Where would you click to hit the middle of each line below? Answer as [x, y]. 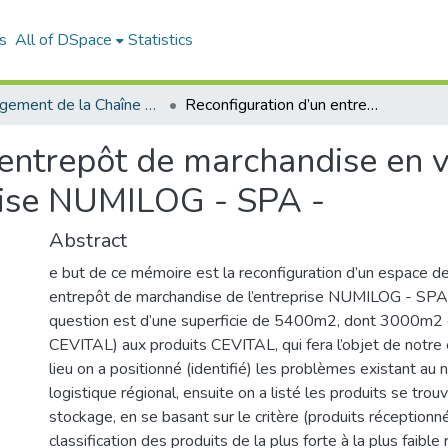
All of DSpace [63, 40]
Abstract [88, 240]
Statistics [160, 40]
